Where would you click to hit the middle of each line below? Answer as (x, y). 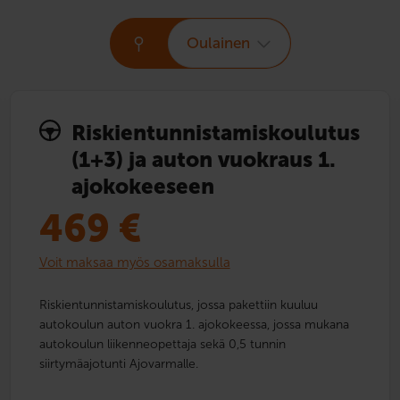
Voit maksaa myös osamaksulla (134, 262)
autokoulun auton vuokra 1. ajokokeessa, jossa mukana (194, 324)
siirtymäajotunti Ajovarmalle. (118, 363)
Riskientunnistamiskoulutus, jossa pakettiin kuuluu (178, 304)
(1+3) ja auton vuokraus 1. (203, 159)
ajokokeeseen (142, 186)
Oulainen (218, 42)
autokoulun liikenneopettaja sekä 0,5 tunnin (162, 344)
